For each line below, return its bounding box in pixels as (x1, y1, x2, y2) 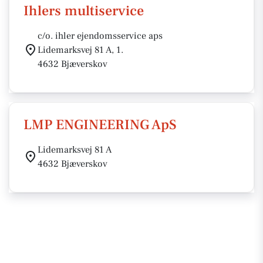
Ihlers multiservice (23, 2, 144, 20)
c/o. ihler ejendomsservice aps (38, 30, 163, 42)
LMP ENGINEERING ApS (23, 116, 177, 134)
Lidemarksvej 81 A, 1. (38, 44, 123, 56)
